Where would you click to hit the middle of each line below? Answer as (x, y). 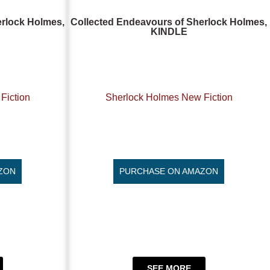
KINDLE (169, 31)
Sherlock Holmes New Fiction (169, 98)
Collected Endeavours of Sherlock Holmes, (169, 22)
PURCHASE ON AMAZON (169, 171)
